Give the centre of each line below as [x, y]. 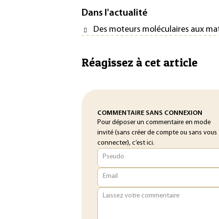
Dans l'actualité [115, 13]
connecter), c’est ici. [126, 143]
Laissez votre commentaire [141, 196]
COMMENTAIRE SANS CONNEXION [150, 113]
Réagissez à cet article [140, 62]
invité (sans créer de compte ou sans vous [157, 133]
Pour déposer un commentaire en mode [154, 122]
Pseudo [113, 156]
